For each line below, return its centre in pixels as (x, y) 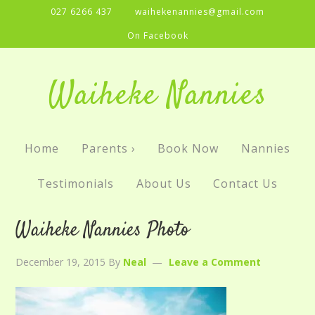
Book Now (188, 148)
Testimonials (75, 184)
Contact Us (246, 184)
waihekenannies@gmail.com (199, 12)
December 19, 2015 (61, 262)
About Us (163, 184)
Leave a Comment (215, 262)
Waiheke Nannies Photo (103, 231)
